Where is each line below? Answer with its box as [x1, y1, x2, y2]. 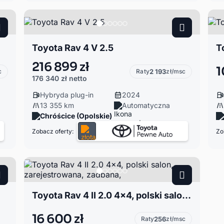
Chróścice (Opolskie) [39, 111, 112, 120]
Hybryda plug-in [39, 90, 93, 99]
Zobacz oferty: [31, 127, 73, 135]
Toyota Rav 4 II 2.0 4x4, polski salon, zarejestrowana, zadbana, [181, 190, 191, 200]
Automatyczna [121, 101, 170, 109]
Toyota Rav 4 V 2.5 [31, 42, 113, 53]
